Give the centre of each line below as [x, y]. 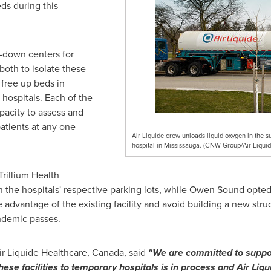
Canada [108, 253]
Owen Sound [217, 190]
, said [136, 253]
